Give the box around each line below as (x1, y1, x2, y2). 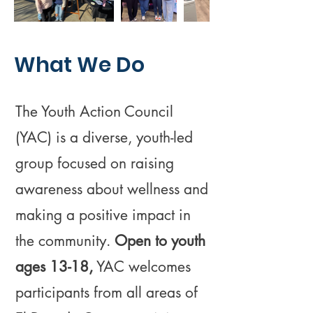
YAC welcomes (93, 257, 191, 276)
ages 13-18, (15, 257, 93, 276)
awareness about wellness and (15, 180, 208, 198)
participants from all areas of (15, 283, 198, 302)
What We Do (14, 50, 145, 80)
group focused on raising (15, 154, 174, 173)
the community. (15, 231, 115, 250)
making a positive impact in (15, 205, 191, 224)
